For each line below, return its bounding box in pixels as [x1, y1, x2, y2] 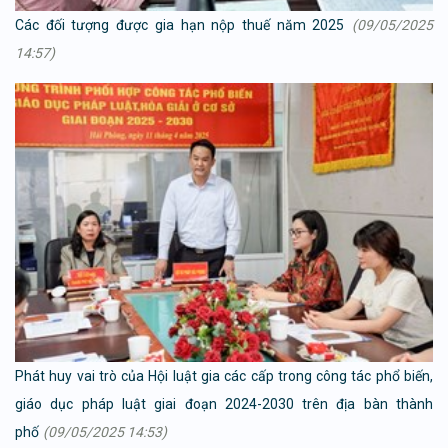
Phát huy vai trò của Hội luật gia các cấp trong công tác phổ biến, [15, 367, 433, 384]
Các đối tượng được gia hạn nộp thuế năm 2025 [15, 17, 345, 34]
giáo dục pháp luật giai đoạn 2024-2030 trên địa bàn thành [15, 395, 433, 412]
